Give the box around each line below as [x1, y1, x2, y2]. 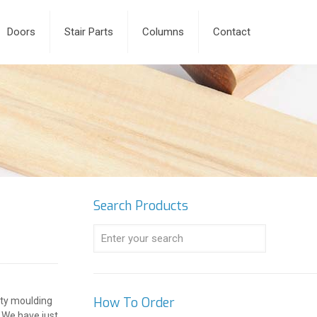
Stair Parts [64, 25, 113, 38]
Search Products [93, 197, 188, 214]
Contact [213, 25, 250, 38]
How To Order [93, 294, 175, 311]
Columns [142, 25, 184, 38]
